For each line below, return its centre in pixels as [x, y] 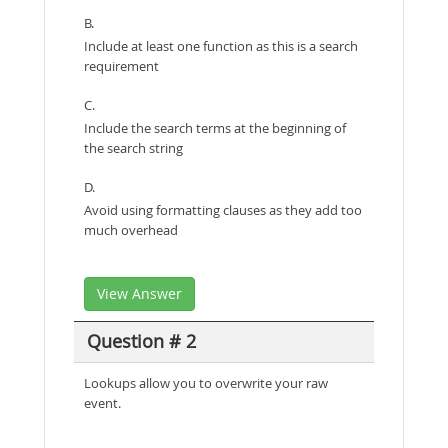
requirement [121, 65]
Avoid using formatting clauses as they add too [223, 209]
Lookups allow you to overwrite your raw [206, 382]
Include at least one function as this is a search [221, 45]
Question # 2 [141, 341]
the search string [133, 147]
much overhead [131, 229]
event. [102, 402]
